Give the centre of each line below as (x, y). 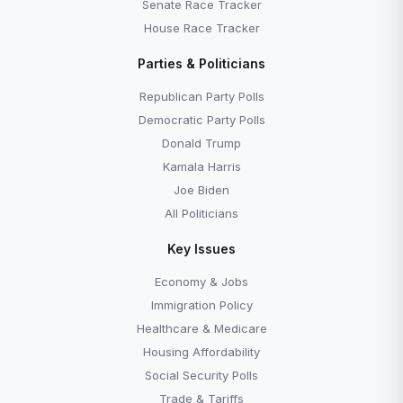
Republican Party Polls (201, 96)
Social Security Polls (201, 375)
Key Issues (201, 249)
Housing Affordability (201, 352)
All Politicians (201, 213)
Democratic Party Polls (201, 120)
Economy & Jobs (201, 282)
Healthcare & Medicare (201, 328)
